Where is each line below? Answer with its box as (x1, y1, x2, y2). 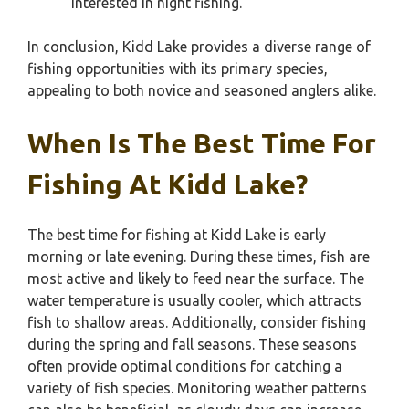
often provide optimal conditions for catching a (27, 358, 342, 374)
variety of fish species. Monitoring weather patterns (27, 380, 367, 396)
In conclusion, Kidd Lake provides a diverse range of (27, 38, 371, 55)
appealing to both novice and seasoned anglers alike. (27, 82, 376, 99)
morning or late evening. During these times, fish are (27, 248, 370, 265)
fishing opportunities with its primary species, (27, 60, 328, 77)
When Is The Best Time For (27, 128, 376, 159)
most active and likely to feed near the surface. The (27, 270, 364, 287)
